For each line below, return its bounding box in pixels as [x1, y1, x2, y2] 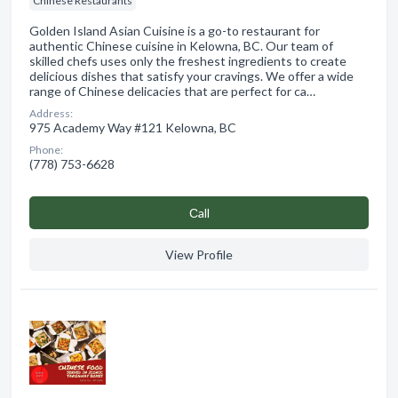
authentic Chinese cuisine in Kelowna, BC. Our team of [29, 37, 333, 53]
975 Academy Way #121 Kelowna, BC [29, 119, 236, 135]
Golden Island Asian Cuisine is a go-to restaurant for [29, 22, 320, 38]
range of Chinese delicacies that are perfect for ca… [29, 83, 315, 99]
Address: [29, 106, 73, 120]
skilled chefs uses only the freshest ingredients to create [29, 52, 346, 68]
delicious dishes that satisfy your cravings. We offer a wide [29, 68, 354, 84]
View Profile [165, 246, 233, 262]
